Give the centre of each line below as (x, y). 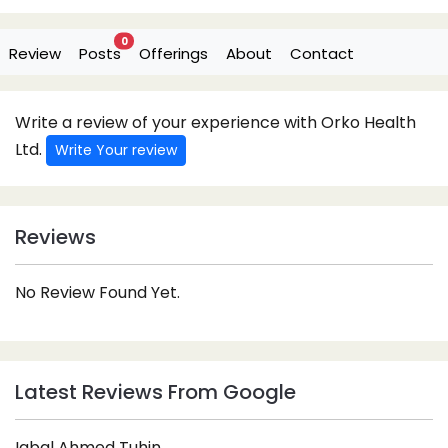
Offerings (173, 53)
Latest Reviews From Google (155, 391)
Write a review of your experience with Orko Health (215, 122)
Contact (322, 53)
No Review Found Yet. (97, 292)
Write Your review (116, 149)
